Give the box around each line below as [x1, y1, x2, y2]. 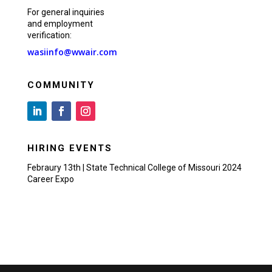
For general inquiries [27, 7, 104, 17]
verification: [27, 30, 72, 40]
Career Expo [27, 174, 74, 184]
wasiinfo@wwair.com [27, 46, 117, 58]
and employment [27, 18, 93, 29]
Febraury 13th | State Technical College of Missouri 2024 [27, 162, 242, 172]
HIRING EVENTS [27, 142, 112, 154]
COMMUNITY [27, 79, 95, 90]
